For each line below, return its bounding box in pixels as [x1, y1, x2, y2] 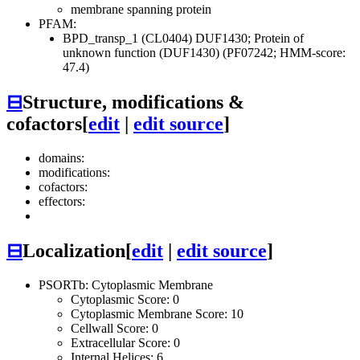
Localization [22, 239, 125, 261]
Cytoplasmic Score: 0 [71, 292, 179, 306]
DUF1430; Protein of [195, 31, 304, 46]
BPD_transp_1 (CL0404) [63, 31, 195, 46]
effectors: [39, 194, 85, 208]
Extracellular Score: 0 [71, 335, 180, 350]
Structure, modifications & [22, 92, 244, 113]
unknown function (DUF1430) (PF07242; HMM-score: [63, 46, 346, 60]
